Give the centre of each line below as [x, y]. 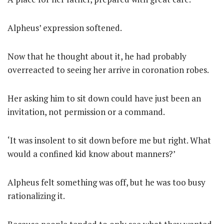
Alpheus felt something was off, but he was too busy [106, 182]
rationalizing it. [36, 196]
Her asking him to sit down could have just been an [104, 98]
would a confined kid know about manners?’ [91, 154]
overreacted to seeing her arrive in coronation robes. [108, 70]
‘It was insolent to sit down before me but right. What [109, 140]
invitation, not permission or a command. [86, 112]
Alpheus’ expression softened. [65, 28]
